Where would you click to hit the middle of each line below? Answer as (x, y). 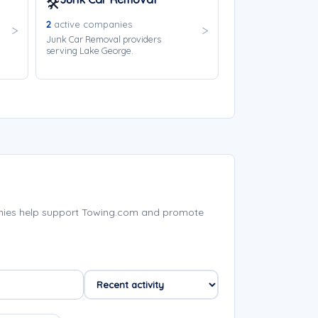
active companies (91, 24)
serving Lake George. (89, 50)
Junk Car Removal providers (103, 39)
